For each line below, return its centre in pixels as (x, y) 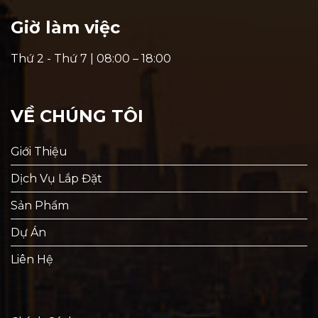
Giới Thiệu (39, 152)
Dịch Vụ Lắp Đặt (56, 179)
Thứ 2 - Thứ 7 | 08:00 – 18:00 (91, 58)
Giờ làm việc (65, 27)
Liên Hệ (32, 260)
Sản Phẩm (40, 206)
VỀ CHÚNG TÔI (77, 116)
